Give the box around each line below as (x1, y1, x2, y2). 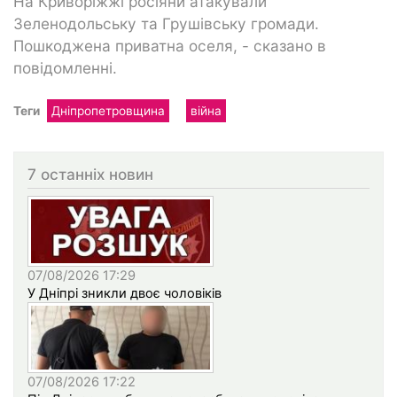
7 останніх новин (27, 164, 153, 183)
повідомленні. (13, 58, 117, 77)
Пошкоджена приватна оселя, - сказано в (13, 35, 326, 55)
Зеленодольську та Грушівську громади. (13, 13, 319, 33)
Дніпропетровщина (51, 103, 165, 118)
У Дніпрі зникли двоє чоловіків (27, 285, 222, 302)
